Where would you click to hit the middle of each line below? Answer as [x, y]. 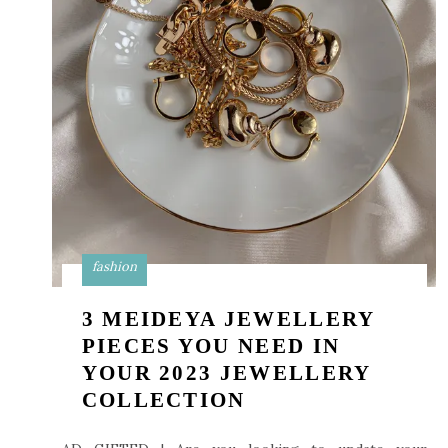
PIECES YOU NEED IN [211, 346]
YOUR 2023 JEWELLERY [226, 373]
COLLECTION [163, 400]
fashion [114, 266]
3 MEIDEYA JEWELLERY [228, 319]
